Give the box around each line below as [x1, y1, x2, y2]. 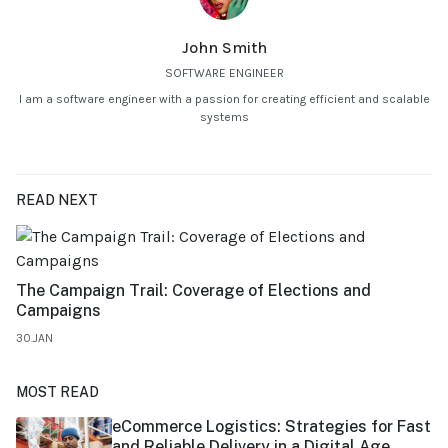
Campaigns [16, 301, 101, 321]
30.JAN [16, 331, 53, 346]
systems [199, 110, 249, 125]
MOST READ [16, 384, 99, 401]
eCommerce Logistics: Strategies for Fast [112, 417, 431, 437]
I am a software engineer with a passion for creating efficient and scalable [18, 92, 430, 107]
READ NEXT [16, 192, 98, 209]
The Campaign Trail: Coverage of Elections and [16, 281, 371, 301]
